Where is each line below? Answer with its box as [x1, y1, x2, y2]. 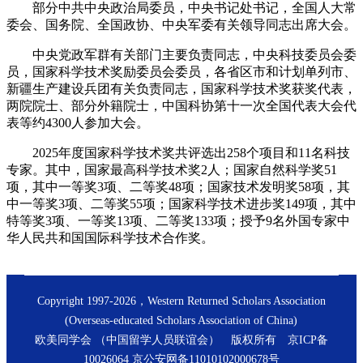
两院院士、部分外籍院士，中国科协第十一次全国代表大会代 [6, 98, 357, 113]
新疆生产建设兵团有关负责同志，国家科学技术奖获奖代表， [6, 81, 357, 96]
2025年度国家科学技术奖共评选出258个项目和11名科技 [6, 145, 350, 160]
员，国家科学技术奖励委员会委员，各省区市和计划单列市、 [6, 64, 357, 79]
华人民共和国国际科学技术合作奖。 [6, 230, 214, 245]
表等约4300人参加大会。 [6, 115, 149, 130]
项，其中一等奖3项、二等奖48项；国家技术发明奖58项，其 [6, 179, 350, 194]
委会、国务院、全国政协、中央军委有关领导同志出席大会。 [6, 17, 357, 32]
